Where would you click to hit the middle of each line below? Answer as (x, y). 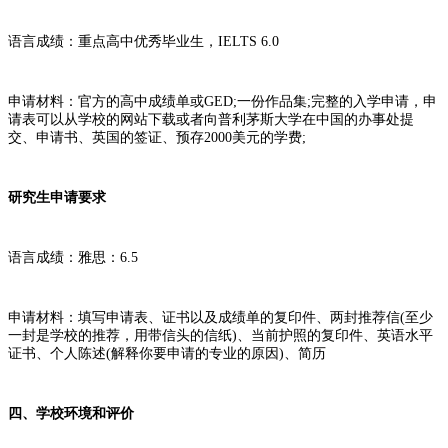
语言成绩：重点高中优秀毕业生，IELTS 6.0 (143, 41)
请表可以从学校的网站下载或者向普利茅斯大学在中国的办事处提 (211, 119)
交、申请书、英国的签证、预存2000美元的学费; (157, 137)
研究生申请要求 (57, 197)
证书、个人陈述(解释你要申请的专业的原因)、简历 (167, 353)
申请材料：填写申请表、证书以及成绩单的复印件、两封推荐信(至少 (220, 317)
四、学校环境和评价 (71, 413)
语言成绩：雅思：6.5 (73, 257)
